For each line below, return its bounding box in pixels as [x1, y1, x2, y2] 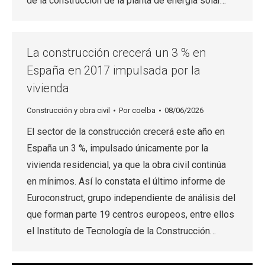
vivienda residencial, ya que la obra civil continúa [27, 159, 226, 170]
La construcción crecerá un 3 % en [27, 46, 206, 60]
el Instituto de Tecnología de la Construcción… [27, 225, 216, 237]
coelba [132, 106, 156, 115]
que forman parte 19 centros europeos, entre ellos [27, 209, 234, 220]
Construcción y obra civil [27, 106, 110, 115]
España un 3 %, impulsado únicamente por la [27, 143, 208, 154]
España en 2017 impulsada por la [27, 63, 201, 77]
